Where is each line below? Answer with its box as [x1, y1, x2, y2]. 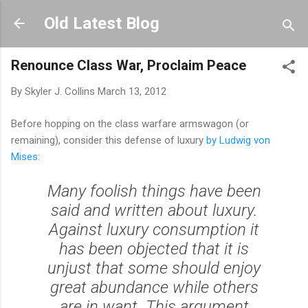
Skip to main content [107, 11, 201, 23]
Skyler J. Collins [25, 85, 95, 98]
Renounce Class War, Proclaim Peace [11, 57, 246, 74]
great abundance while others [49, 277, 258, 297]
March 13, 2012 [98, 85, 166, 98]
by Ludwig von [206, 133, 270, 146]
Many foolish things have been [47, 181, 261, 201]
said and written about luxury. [50, 200, 258, 220]
